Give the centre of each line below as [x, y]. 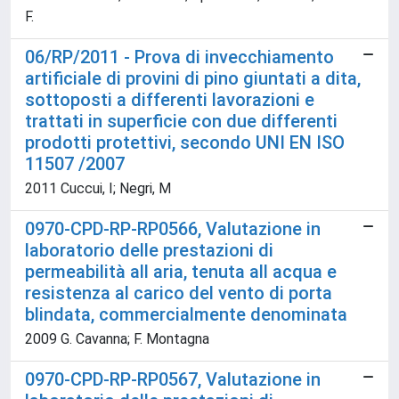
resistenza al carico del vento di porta [179, 293]
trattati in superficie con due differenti [181, 121]
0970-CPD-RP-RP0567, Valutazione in [173, 379]
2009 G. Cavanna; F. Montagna [117, 339]
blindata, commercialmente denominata [186, 314]
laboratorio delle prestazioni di [149, 250]
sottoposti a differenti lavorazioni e [170, 100]
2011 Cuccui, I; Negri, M [98, 188]
